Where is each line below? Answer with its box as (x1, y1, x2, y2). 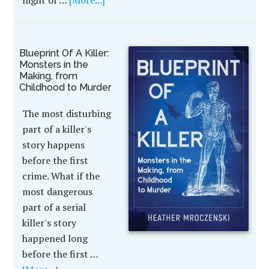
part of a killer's (22, 122, 92, 136)
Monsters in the (19, 59, 89, 70)
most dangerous (22, 185, 93, 198)
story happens (22, 138, 85, 151)
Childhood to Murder (19, 82, 112, 93)
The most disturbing (22, 107, 112, 120)
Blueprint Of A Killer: (19, 47, 109, 59)
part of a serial (22, 201, 86, 214)
